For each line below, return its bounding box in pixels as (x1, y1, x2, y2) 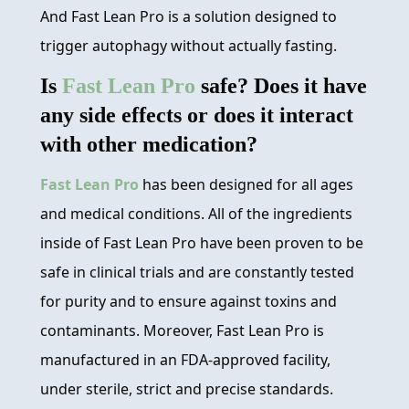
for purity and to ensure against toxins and (40, 291, 337, 312)
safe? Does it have (195, 74, 367, 99)
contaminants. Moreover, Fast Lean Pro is (40, 320, 324, 341)
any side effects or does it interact (40, 103, 353, 128)
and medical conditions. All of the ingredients (40, 204, 352, 225)
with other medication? (40, 132, 257, 157)
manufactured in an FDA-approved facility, (40, 350, 330, 371)
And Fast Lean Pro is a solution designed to (40, 6, 337, 27)
